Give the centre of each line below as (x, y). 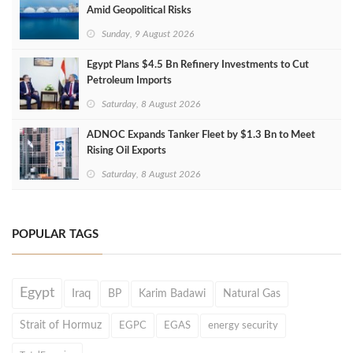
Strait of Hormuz (61, 325)
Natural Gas (252, 294)
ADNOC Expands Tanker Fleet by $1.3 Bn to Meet (201, 135)
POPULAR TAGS (55, 234)
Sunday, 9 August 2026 (148, 34)
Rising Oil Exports (126, 151)
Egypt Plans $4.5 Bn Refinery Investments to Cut (198, 65)
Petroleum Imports (129, 81)
